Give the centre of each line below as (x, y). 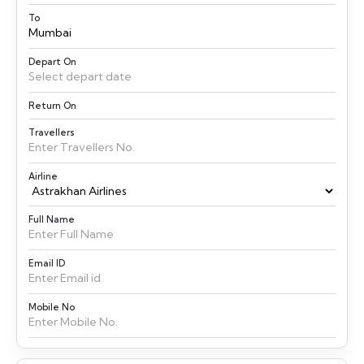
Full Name (52, 219)
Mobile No (52, 307)
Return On (52, 106)
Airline (43, 176)
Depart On (52, 62)
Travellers (52, 132)
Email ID (47, 263)
